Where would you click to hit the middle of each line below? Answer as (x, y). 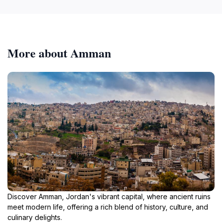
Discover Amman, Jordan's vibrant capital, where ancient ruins (109, 196)
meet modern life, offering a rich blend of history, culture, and (108, 207)
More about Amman (59, 53)
